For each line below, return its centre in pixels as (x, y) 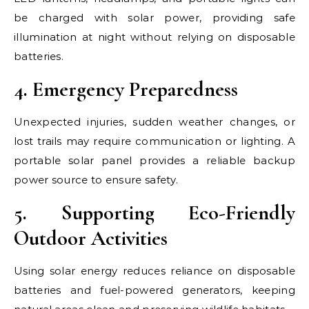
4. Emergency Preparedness (126, 89)
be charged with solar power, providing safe (154, 18)
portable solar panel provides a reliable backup (154, 160)
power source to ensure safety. (96, 180)
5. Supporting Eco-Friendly (154, 213)
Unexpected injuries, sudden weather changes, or (154, 122)
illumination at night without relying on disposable (154, 37)
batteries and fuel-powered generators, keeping (154, 290)
